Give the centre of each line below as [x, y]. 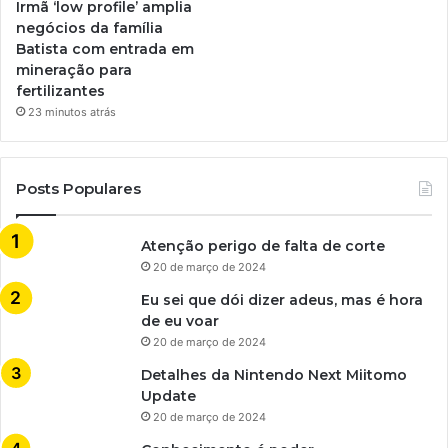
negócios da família [89, 27]
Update [168, 395]
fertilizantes [60, 90]
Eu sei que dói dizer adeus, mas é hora [282, 299]
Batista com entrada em [105, 48]
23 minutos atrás [72, 111]
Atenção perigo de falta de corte [263, 245]
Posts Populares [78, 188]
